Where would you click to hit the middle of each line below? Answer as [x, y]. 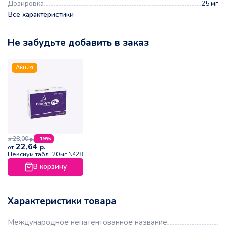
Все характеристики [41, 15]
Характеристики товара [62, 202]
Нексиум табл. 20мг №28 [45, 155]
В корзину [50, 167]
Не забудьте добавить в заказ [78, 43]
